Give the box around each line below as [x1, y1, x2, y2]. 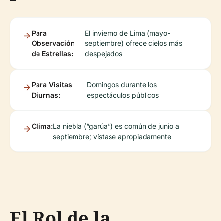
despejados [85, 49, 123, 58]
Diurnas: [32, 91, 60, 100]
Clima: [32, 122, 53, 131]
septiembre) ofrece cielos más [85, 39, 183, 48]
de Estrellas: [32, 49, 73, 58]
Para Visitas [32, 80, 72, 89]
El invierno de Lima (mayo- [85, 29, 171, 37]
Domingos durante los [86, 80, 157, 89]
